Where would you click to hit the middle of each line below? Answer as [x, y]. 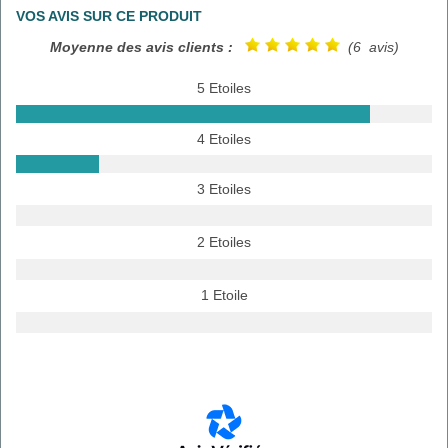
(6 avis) [369, 46]
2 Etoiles [224, 242]
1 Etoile [224, 295]
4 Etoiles [224, 138]
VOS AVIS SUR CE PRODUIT [109, 15]
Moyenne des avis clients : [141, 46]
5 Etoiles [224, 88]
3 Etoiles [224, 188]
